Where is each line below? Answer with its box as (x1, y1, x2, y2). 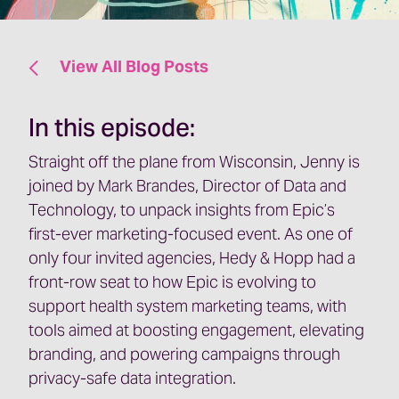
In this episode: (28, 112, 195, 143)
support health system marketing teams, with (28, 296, 346, 316)
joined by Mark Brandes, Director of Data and (28, 175, 346, 196)
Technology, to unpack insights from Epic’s (28, 199, 335, 220)
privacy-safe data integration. (28, 368, 236, 388)
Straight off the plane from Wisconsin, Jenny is (28, 151, 360, 172)
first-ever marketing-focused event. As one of (28, 224, 353, 244)
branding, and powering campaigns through (28, 344, 340, 364)
